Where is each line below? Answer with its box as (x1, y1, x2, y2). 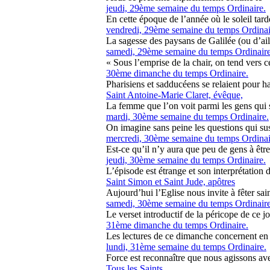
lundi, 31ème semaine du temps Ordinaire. (106, 242, 266, 252)
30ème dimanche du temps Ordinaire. (106, 68, 248, 78)
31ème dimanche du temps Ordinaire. (106, 220, 248, 230)
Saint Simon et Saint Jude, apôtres (106, 177, 235, 187)
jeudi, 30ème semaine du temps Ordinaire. (106, 155, 266, 165)
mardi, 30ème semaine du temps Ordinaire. (106, 111, 269, 122)
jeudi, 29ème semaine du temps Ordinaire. (106, 3, 266, 13)
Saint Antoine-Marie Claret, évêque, (106, 90, 243, 100)
